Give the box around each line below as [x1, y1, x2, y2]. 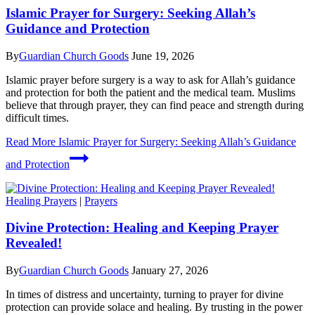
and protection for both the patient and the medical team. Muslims [6, 86, 295, 98]
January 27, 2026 [131, 264, 208, 277]
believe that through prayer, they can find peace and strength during [6, 98, 304, 111]
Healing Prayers [6, 194, 77, 207]
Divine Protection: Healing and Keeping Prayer [6, 220, 278, 236]
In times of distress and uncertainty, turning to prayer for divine [6, 288, 283, 301]
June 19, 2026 [131, 49, 194, 62]
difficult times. [6, 111, 69, 124]
